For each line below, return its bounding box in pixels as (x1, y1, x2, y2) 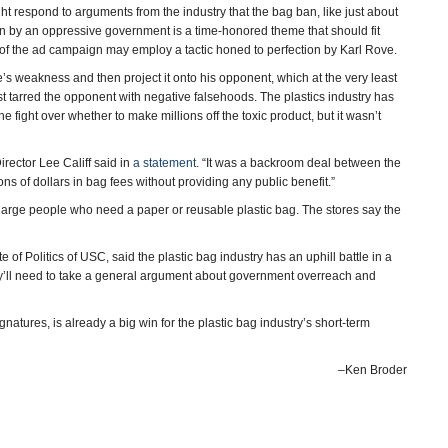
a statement (133, 156, 196, 170)
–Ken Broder (338, 363, 407, 377)
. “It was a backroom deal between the (196, 156, 401, 170)
